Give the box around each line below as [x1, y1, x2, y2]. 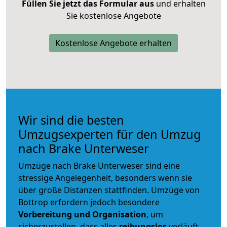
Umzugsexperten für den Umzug [18, 126, 201, 142]
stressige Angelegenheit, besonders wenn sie [18, 172, 192, 183]
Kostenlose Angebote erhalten [55, 37, 172, 49]
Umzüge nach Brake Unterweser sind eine [18, 160, 180, 171]
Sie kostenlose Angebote [66, 10, 161, 21]
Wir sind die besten [18, 111, 124, 128]
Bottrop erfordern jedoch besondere [18, 196, 160, 208]
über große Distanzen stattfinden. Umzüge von [18, 184, 200, 196]
